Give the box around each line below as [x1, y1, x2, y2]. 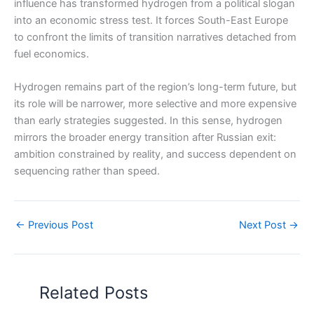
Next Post [239, 218, 289, 231]
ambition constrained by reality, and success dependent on [14, 148, 296, 161]
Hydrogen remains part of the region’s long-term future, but [14, 81, 296, 94]
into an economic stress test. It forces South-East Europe [14, 14, 288, 27]
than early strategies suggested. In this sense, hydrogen [14, 114, 282, 128]
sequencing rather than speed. [14, 165, 160, 178]
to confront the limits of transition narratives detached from [14, 31, 296, 44]
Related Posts [39, 282, 149, 303]
